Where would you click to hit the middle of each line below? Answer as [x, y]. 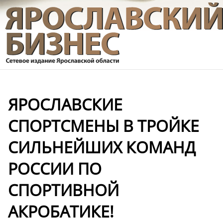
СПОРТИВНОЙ [63, 190]
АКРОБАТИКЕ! [61, 211]
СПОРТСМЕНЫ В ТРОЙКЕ [104, 125]
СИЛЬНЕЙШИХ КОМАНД [102, 147]
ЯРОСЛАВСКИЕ [65, 104]
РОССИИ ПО [55, 168]
